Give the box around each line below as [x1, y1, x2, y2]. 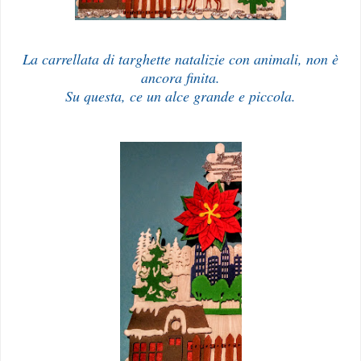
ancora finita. [141, 67, 220, 87]
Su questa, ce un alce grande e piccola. [65, 85, 296, 106]
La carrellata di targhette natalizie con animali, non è [23, 48, 338, 68]
